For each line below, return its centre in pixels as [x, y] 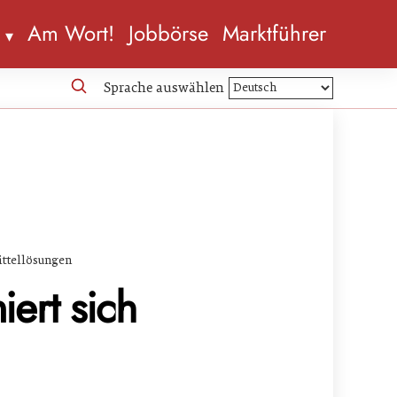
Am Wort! [71, 34]
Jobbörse [168, 34]
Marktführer [274, 34]
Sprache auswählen [164, 87]
